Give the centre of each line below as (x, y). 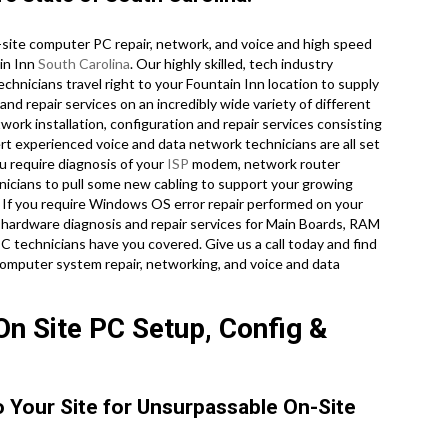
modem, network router (264, 164)
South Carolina (84, 64)
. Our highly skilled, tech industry (231, 64)
